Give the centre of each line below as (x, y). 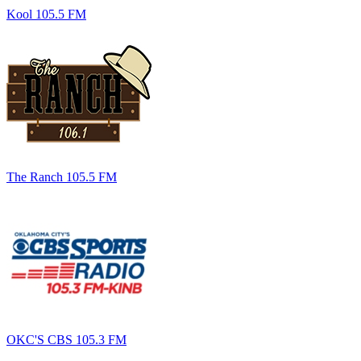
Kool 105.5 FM (46, 14)
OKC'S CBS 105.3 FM (66, 339)
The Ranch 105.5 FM (62, 176)
